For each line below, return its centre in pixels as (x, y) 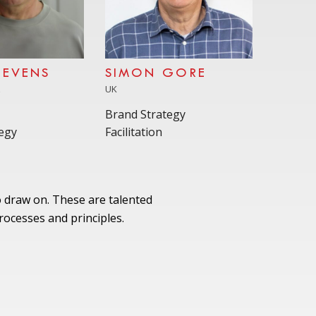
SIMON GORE (156, 73)
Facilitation (134, 132)
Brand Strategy (146, 114)
